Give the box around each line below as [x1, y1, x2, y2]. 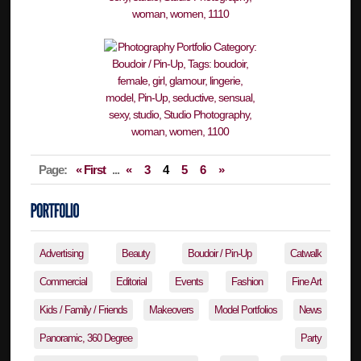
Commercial [39, 275, 88, 288]
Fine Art [291, 275, 322, 288]
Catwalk [289, 247, 322, 259]
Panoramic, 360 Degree [39, 331, 133, 344]
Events [174, 275, 203, 288]
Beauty [121, 247, 150, 259]
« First [76, 162, 106, 176]
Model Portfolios [214, 303, 278, 316]
